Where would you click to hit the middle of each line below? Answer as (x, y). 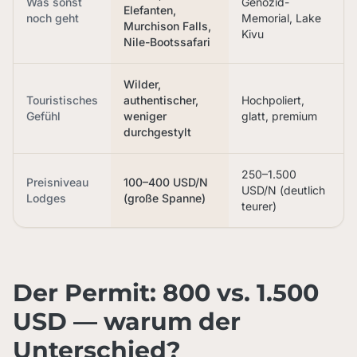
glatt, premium (279, 116)
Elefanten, (150, 10)
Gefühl (43, 116)
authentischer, (161, 100)
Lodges (46, 198)
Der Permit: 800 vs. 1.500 (166, 293)
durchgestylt (157, 132)
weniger (145, 116)
